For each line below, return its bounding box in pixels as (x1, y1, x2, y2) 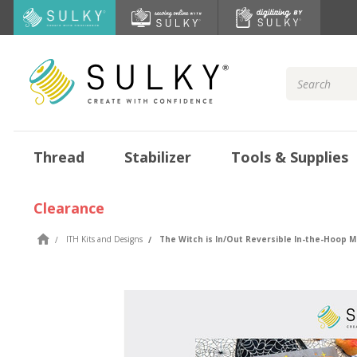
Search (286, 68, 322, 83)
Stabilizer (124, 147, 191, 167)
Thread (33, 147, 84, 167)
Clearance (33, 198, 104, 218)
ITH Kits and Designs (66, 233, 143, 245)
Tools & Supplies (231, 147, 348, 167)
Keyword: (286, 84, 335, 100)
